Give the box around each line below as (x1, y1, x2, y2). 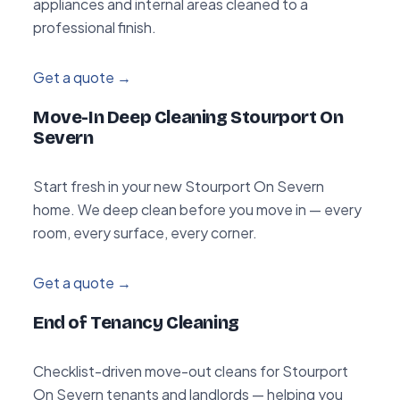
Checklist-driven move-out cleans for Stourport (33, 361, 348, 380)
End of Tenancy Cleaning (33, 311, 239, 333)
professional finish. (33, 17, 156, 37)
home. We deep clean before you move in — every (33, 199, 362, 219)
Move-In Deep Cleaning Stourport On (33, 105, 344, 128)
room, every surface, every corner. (33, 222, 257, 242)
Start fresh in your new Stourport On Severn (33, 176, 324, 196)
